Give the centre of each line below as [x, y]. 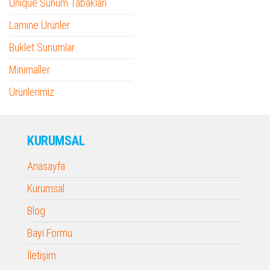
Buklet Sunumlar [42, 48]
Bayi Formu [50, 233]
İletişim [42, 256]
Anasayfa [46, 166]
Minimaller [30, 70]
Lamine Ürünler [39, 25]
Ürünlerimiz [32, 92]
